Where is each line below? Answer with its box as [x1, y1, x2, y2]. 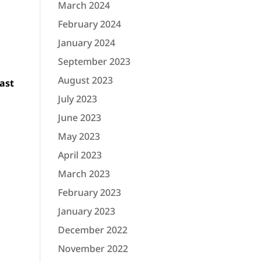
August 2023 [57, 74, 113, 87]
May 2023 [57, 130, 100, 143]
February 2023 [57, 186, 121, 199]
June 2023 [57, 111, 101, 124]
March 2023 [57, 167, 110, 180]
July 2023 [57, 92, 97, 105]
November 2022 [57, 242, 128, 255]
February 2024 [57, 18, 121, 30]
